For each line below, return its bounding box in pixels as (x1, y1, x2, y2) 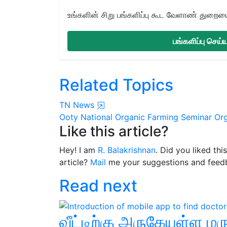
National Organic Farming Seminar (81, 111, 212, 122)
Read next (59, 175, 137, 196)
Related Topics (59, 74, 173, 95)
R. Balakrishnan (98, 144, 156, 155)
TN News (59, 99, 97, 110)
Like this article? (59, 122, 169, 140)
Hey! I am (59, 144, 98, 155)
